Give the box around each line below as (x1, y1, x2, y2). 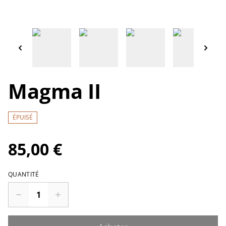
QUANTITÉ (8, 170, 39, 179)
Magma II (8, 77, 101, 105)
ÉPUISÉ (13, 113, 33, 122)
